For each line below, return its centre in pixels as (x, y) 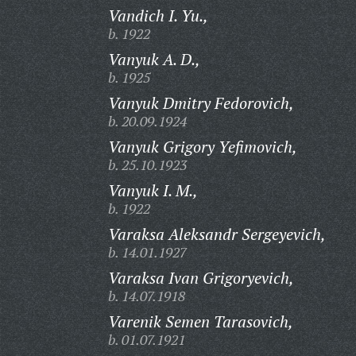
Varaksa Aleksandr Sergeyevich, (217, 234)
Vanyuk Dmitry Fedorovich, (201, 103)
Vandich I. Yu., (158, 15)
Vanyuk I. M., (153, 190)
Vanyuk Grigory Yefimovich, (202, 147)
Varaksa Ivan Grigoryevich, (201, 278)
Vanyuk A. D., (154, 59)
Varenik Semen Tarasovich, (200, 321)
